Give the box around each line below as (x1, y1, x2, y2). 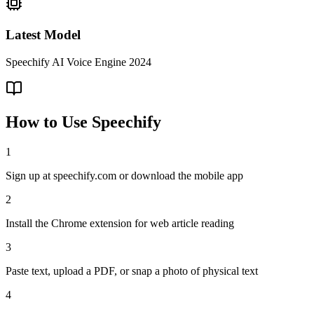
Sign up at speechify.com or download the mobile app (6, 170, 243, 182)
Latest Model (6, 27, 81, 42)
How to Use (6, 113, 92, 132)
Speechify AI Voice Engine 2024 (6, 55, 151, 68)
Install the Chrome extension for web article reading (6, 217, 234, 230)
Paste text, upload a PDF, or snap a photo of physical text (6, 265, 258, 278)
